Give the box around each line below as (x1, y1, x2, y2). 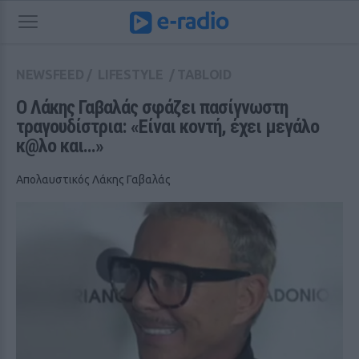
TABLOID (177, 67, 232, 82)
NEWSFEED (16, 67, 84, 82)
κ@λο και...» (16, 135, 103, 157)
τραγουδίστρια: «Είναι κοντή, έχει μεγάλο (16, 115, 319, 138)
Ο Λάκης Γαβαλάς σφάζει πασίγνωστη (16, 96, 288, 119)
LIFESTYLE (98, 67, 163, 82)
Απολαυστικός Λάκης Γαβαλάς (16, 173, 171, 186)
